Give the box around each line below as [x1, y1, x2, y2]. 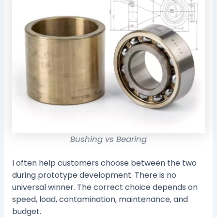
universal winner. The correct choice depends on [12, 182, 198, 193]
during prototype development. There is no [12, 170, 176, 181]
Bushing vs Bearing [70, 134, 147, 145]
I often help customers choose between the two [12, 157, 197, 169]
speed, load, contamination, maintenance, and [12, 194, 188, 205]
